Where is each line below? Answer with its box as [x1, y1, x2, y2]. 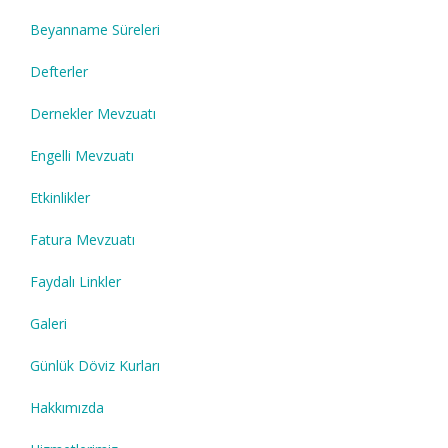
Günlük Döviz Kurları [30, 356, 160, 376]
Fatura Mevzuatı [30, 230, 135, 250]
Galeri [30, 314, 67, 334]
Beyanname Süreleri [30, 20, 160, 40]
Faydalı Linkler [30, 272, 121, 292]
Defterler [30, 62, 88, 82]
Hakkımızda [30, 398, 104, 418]
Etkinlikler [30, 188, 90, 208]
